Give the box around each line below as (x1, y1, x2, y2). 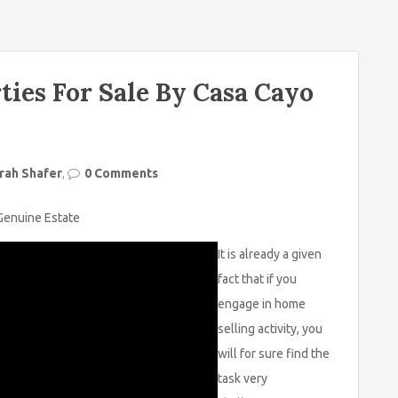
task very (218, 371, 267, 386)
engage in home (218, 297, 306, 311)
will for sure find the (218, 346, 330, 361)
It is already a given (218, 247, 322, 261)
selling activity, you (218, 322, 322, 336)
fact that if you (218, 272, 297, 286)
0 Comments (84, 166, 158, 180)
